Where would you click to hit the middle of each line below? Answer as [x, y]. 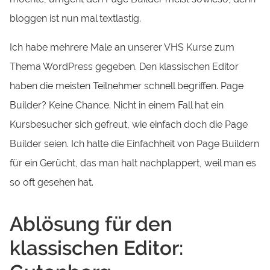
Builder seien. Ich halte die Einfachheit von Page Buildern [135, 143]
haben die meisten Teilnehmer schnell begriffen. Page [127, 86]
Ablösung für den [91, 224]
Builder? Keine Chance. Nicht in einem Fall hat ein [117, 105]
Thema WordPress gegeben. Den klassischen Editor [124, 66]
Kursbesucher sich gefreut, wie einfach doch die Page [129, 124]
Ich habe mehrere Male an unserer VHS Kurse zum [122, 47]
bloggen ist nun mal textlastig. [76, 18]
